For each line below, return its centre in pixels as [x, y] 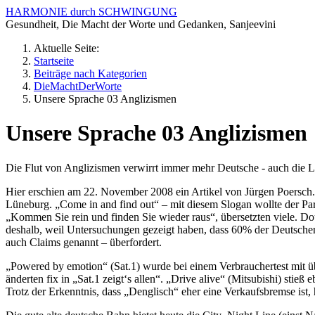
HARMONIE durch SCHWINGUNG [91, 12]
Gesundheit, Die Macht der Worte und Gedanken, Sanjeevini [141, 24]
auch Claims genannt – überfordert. [84, 242]
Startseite [54, 61]
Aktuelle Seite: [69, 48]
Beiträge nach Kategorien [90, 73]
